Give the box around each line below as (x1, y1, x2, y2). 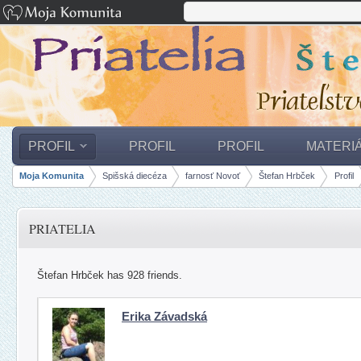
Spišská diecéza (102, 171, 168, 181)
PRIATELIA (29, 219, 96, 237)
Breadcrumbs (12, 182, 106, 201)
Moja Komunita (19, 171, 85, 181)
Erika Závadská (122, 309, 207, 323)
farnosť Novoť (185, 171, 241, 181)
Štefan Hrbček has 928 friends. (37, 268, 182, 281)
